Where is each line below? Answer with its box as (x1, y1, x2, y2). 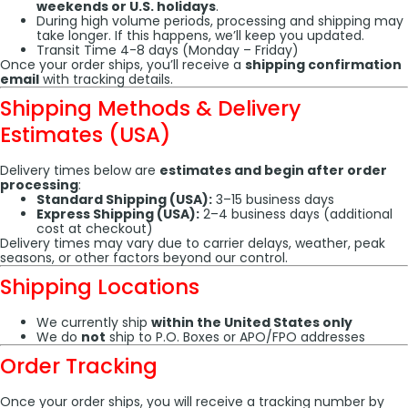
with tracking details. (39, 70, 173, 88)
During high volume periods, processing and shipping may (36, 12, 403, 30)
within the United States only (151, 313, 352, 331)
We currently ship (36, 313, 151, 331)
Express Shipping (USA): (36, 205, 199, 223)
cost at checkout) (36, 219, 153, 238)
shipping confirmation (245, 56, 402, 74)
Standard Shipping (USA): (36, 190, 212, 209)
